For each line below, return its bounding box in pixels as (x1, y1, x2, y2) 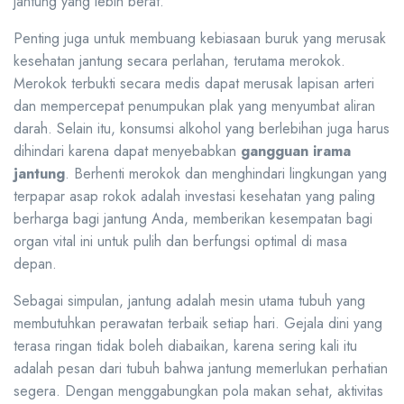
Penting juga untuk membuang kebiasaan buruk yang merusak (14, 28, 386, 50)
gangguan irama (241, 141, 351, 162)
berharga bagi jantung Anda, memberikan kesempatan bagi (14, 208, 372, 230)
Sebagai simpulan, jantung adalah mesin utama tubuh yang (14, 290, 365, 312)
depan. (14, 253, 57, 275)
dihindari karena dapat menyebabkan (14, 141, 241, 162)
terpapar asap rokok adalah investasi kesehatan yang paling (14, 186, 375, 207)
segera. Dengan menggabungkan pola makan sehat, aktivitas (14, 381, 383, 402)
